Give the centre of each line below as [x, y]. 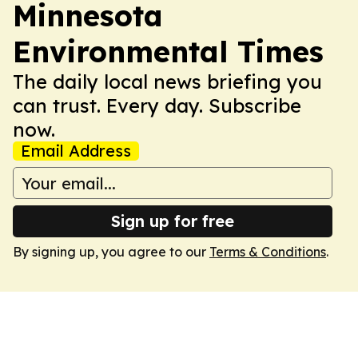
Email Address [76, 151]
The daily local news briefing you [167, 82]
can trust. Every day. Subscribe [157, 105]
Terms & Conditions [268, 252]
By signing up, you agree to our [111, 252]
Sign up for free [173, 221]
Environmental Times [168, 52]
